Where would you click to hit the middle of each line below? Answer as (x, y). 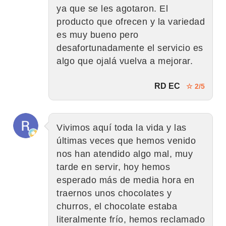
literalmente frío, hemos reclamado (131, 219)
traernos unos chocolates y (114, 193)
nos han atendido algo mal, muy (125, 154)
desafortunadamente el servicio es (130, 48)
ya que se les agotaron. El (112, 8)
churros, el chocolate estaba (117, 206)
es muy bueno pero (98, 35)
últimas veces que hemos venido (126, 140)
